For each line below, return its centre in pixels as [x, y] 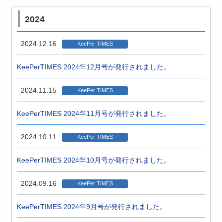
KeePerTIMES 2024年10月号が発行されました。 [94, 160]
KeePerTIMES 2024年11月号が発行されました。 [94, 113]
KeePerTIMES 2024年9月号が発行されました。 [92, 207]
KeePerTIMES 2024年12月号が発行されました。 [94, 67]
